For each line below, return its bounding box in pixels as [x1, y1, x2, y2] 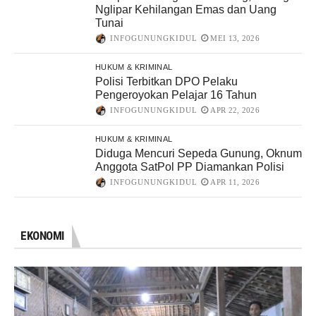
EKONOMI [20, 229, 64, 243]
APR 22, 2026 [210, 106, 260, 115]
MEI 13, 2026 [210, 34, 260, 43]
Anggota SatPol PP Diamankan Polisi [95, 161, 284, 174]
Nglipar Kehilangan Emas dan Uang [95, 4, 276, 16]
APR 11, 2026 [210, 178, 260, 187]
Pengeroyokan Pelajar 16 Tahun [95, 89, 257, 102]
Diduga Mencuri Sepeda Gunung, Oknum [95, 147, 302, 160]
